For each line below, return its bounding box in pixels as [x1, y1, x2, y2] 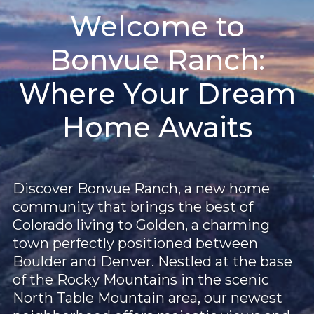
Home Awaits [62, 109, 252, 144]
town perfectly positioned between [12, 234, 258, 252]
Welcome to [69, 8, 245, 43]
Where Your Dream [18, 76, 296, 111]
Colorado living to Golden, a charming [12, 216, 270, 233]
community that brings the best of [12, 198, 253, 215]
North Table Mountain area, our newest [12, 289, 282, 306]
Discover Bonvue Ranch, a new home [12, 179, 270, 197]
